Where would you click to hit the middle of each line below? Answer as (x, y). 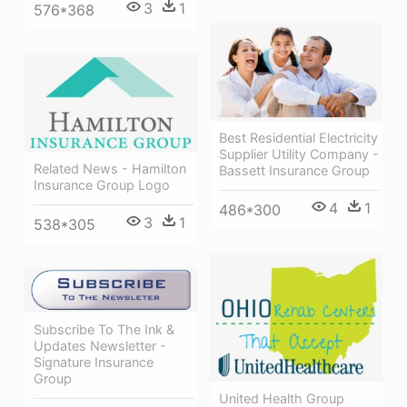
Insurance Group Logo (102, 184)
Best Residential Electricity (298, 138)
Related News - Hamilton (110, 168)
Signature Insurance (94, 362)
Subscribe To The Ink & (104, 330)
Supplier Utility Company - (299, 154)
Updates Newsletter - (100, 346)
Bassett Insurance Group (294, 171)
